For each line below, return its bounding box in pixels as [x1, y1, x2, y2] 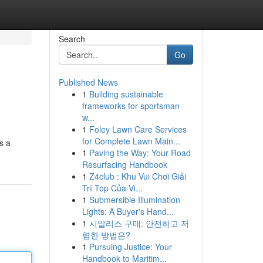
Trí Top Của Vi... [82, 182, 143, 194]
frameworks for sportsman [82, 100, 180, 112]
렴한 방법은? [82, 229, 130, 241]
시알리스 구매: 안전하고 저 [89, 217, 189, 229]
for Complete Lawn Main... [82, 135, 180, 147]
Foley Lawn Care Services [89, 123, 187, 135]
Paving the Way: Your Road [89, 147, 191, 159]
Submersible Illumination [89, 194, 180, 205]
